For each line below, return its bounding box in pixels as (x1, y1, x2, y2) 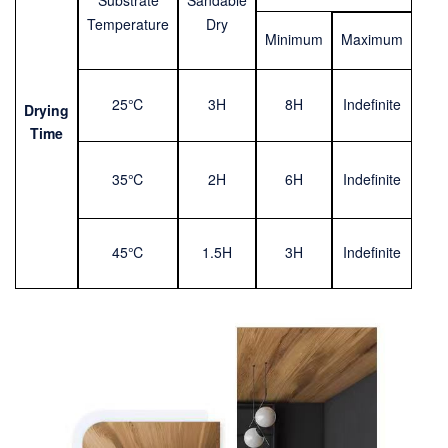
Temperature (87, 14, 169, 35)
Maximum (341, 29, 403, 50)
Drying (24, 100, 69, 121)
